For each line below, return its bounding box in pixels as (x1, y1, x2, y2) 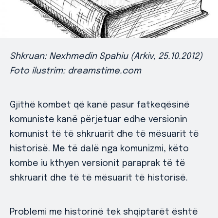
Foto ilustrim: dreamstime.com (10, 67, 144, 75)
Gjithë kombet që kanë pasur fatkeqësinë (10, 101, 190, 109)
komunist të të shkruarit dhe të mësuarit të (10, 130, 199, 139)
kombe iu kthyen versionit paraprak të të (10, 159, 185, 168)
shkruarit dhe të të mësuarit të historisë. (10, 174, 188, 182)
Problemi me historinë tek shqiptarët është (10, 208, 198, 217)
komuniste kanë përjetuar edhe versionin (10, 115, 187, 124)
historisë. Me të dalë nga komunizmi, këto (10, 145, 189, 153)
